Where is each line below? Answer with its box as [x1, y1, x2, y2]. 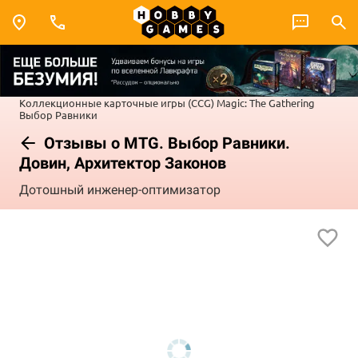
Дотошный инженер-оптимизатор [19, 182, 221, 198]
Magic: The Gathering [217, 95, 315, 109]
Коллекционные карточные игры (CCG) [19, 95, 214, 109]
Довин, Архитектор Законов [19, 153, 226, 173]
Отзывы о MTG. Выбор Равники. [40, 133, 290, 153]
